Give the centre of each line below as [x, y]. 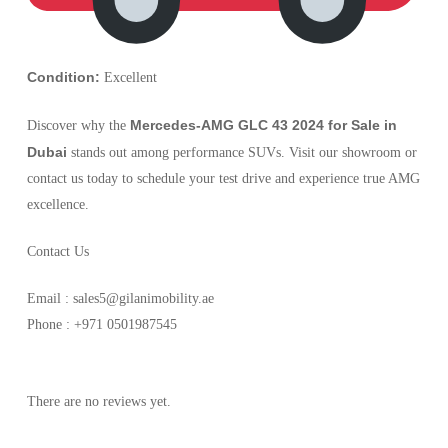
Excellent [128, 77]
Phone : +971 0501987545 [101, 324]
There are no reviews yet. [98, 401]
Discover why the [78, 125]
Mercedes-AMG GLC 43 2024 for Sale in [263, 124]
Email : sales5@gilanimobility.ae [120, 298]
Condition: [63, 76]
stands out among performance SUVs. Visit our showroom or [241, 152]
